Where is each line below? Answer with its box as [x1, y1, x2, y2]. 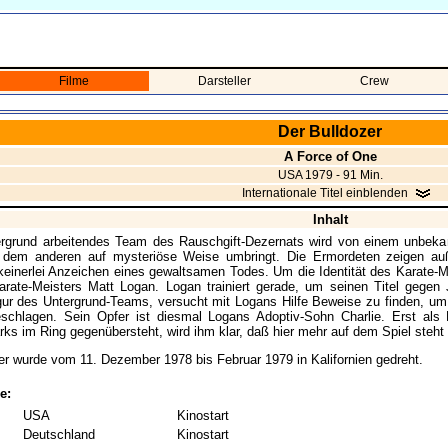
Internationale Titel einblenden [242, 186, 408, 200]
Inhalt [312, 212, 348, 227]
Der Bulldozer [278, 123, 382, 140]
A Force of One [283, 149, 377, 164]
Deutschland [22, 427, 95, 443]
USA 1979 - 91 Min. [277, 168, 383, 182]
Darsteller [197, 74, 251, 88]
